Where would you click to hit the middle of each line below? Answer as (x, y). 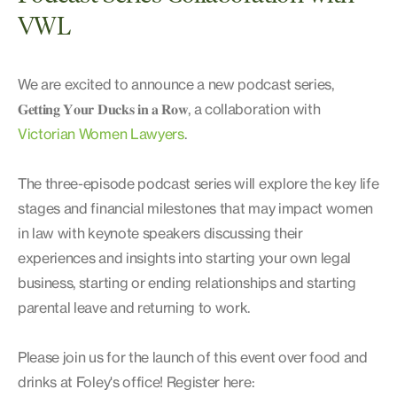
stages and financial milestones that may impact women (196, 208)
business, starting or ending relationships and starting (187, 282)
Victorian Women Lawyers (101, 133)
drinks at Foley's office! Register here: (136, 381)
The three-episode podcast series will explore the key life (198, 183)
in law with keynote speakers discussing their (160, 233)
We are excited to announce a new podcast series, (176, 84)
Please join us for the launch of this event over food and (193, 357)
